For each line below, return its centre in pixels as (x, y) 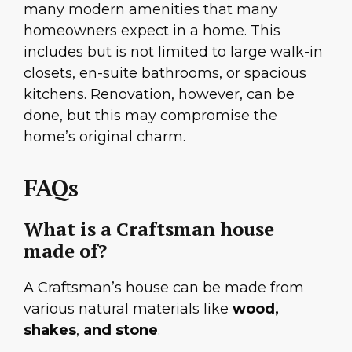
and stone (119, 330)
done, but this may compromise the (150, 116)
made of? (65, 250)
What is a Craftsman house (149, 228)
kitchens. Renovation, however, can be (159, 95)
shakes (50, 330)
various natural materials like (128, 308)
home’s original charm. (104, 137)
